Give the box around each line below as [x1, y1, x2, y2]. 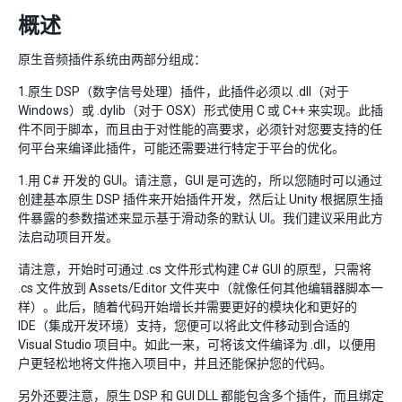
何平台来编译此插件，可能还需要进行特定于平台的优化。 [18, 141, 345, 155]
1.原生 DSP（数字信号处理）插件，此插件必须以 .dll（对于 [18, 84, 349, 99]
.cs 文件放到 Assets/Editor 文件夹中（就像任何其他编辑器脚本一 [18, 281, 383, 295]
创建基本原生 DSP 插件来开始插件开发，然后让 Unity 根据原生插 [18, 192, 383, 206]
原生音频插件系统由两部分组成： [18, 52, 206, 66]
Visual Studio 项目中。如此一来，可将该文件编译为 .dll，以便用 [18, 337, 376, 352]
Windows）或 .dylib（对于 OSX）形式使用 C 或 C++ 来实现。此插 [18, 103, 383, 118]
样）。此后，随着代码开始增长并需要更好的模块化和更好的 [18, 300, 357, 314]
